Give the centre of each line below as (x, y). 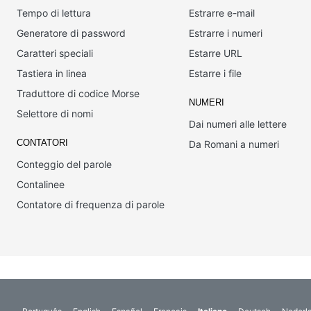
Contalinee (41, 184)
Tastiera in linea (52, 73)
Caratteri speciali (55, 53)
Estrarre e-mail (221, 13)
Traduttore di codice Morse (78, 93)
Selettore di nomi (55, 114)
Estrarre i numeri (225, 33)
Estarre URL (215, 53)
